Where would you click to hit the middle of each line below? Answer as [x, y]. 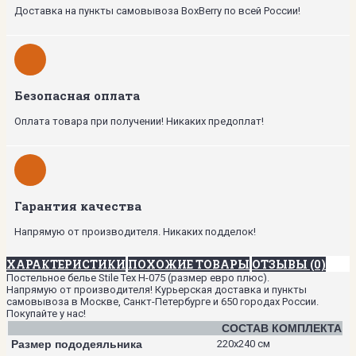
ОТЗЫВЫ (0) [289, 264]
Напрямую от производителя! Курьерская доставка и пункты [157, 289]
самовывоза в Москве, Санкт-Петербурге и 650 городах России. [163, 301]
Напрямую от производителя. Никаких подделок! [135, 231]
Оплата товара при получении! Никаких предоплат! [139, 121]
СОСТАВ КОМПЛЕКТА [282, 328]
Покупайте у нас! [46, 313]
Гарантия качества [78, 205]
